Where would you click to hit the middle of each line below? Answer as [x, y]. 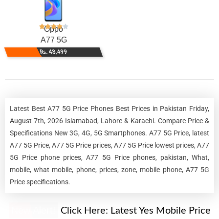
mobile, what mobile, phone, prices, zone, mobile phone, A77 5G [109, 169]
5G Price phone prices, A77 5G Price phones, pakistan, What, [109, 157]
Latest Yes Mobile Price [160, 210]
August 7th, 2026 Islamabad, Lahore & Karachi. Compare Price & [109, 120]
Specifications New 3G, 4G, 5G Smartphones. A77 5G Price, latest [109, 133]
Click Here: [84, 210]
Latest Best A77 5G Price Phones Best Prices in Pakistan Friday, [109, 108]
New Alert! [33, 210]
